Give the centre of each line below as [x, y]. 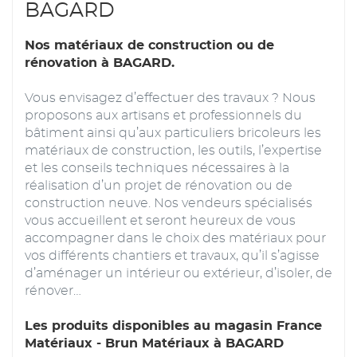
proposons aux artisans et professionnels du [163, 115]
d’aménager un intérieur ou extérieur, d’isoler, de [178, 273]
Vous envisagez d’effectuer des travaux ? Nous [170, 98]
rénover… [53, 290]
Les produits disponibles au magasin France [173, 326]
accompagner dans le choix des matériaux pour [175, 238]
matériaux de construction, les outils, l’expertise [173, 150]
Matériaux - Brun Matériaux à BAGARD [154, 343]
